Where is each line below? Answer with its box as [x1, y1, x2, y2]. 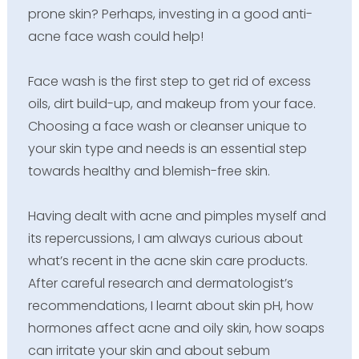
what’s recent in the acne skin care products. [27, 251, 308, 270]
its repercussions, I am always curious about [27, 228, 303, 248]
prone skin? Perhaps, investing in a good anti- [27, 4, 313, 23]
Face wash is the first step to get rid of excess [27, 71, 311, 91]
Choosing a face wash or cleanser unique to [27, 116, 307, 135]
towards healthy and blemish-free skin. [27, 161, 270, 180]
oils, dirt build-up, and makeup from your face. [27, 94, 316, 113]
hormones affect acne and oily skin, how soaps [27, 318, 325, 337]
